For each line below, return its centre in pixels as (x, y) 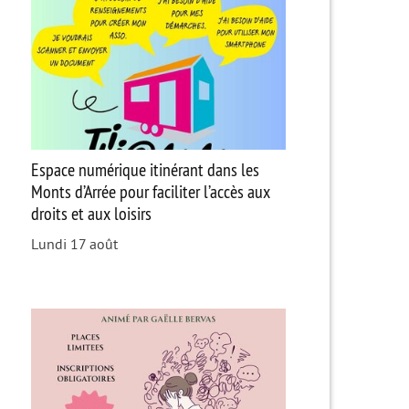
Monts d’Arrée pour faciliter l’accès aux (150, 191)
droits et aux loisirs (91, 213)
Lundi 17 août (74, 244)
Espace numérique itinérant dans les (145, 169)
